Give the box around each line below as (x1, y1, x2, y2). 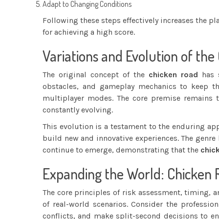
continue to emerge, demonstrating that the (43, 145, 200, 154)
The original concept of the (43, 69, 149, 79)
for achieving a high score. (43, 27, 135, 37)
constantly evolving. (43, 105, 113, 114)
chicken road (148, 69, 198, 79)
